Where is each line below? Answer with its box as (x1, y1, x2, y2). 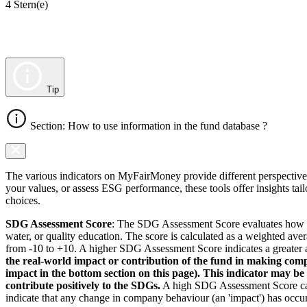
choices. (5, 194, 40, 206)
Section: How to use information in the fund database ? (27, 119, 267, 132)
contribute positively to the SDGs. (5, 279, 160, 291)
